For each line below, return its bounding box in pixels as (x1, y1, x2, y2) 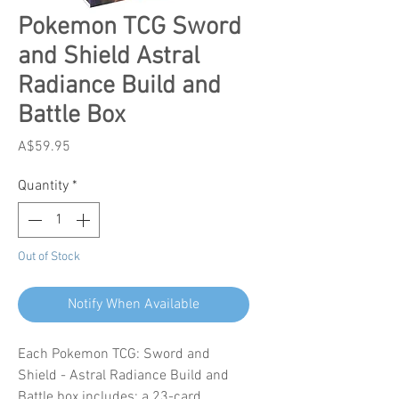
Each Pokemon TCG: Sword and (18, 345, 210, 363)
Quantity (18, 176, 69, 195)
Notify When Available (68, 295, 199, 313)
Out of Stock (18, 248, 80, 265)
